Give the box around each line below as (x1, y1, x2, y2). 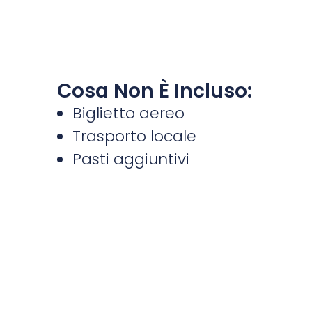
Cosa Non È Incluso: (56, 77, 252, 104)
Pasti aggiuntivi (72, 148, 189, 170)
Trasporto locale (72, 125, 196, 147)
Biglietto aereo (72, 102, 185, 124)
